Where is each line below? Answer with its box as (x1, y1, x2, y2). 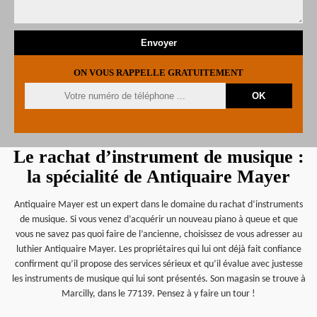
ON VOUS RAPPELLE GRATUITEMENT (74, 67, 243, 78)
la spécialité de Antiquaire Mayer (27, 166, 290, 187)
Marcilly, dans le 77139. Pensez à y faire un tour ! (62, 289, 255, 299)
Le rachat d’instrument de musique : (13, 146, 304, 167)
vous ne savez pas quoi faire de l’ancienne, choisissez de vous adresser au (15, 229, 302, 240)
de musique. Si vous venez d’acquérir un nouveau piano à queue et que (19, 214, 298, 225)
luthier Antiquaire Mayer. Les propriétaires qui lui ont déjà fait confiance (16, 244, 301, 255)
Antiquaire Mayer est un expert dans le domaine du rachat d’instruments (14, 200, 303, 210)
